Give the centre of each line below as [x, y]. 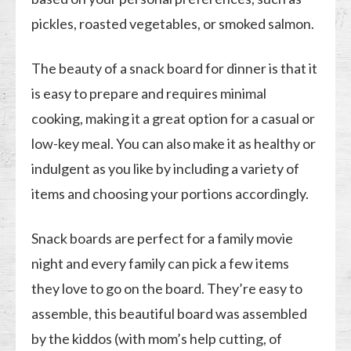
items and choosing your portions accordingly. [170, 193]
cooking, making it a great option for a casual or [174, 118]
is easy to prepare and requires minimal [149, 93]
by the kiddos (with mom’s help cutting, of [157, 338]
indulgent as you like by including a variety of [166, 168]
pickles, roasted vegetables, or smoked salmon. [173, 23]
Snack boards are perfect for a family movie [163, 238]
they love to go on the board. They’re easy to [167, 288]
